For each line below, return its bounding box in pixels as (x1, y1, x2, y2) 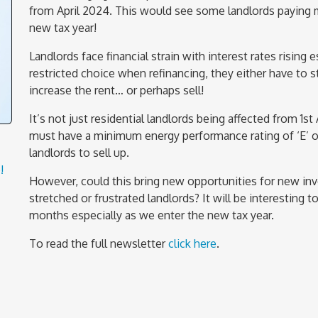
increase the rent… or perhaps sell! (29, 82, 204, 97)
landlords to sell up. (29, 145, 129, 160)
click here (168, 236, 216, 251)
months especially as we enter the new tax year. (29, 207, 274, 222)
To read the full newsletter (29, 236, 168, 251)
